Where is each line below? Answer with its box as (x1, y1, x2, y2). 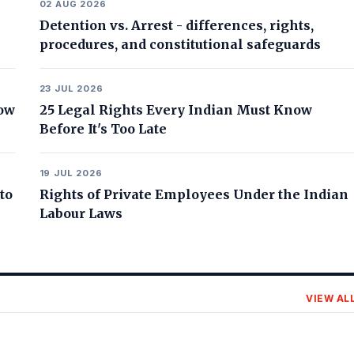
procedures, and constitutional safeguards (39, 36, 321, 52)
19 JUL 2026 (39, 168, 103, 179)
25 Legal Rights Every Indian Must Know (39, 102, 312, 118)
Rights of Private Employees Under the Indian (39, 186, 348, 202)
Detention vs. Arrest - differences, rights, (39, 17, 314, 33)
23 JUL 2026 (39, 83, 104, 94)
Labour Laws (39, 205, 122, 221)
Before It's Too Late (39, 121, 167, 137)
